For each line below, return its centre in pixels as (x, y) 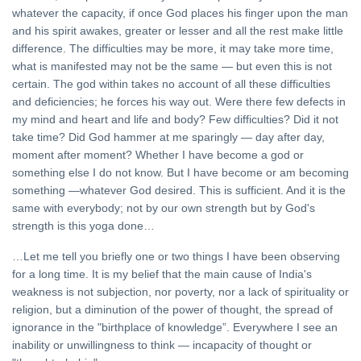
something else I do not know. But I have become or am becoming (180, 173)
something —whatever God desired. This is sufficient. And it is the (179, 191)
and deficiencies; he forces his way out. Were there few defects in (179, 102)
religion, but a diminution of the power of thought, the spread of (172, 310)
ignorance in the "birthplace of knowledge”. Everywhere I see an (175, 328)
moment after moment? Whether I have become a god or (158, 155)
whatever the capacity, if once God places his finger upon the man (180, 13)
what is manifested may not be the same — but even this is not (172, 66)
